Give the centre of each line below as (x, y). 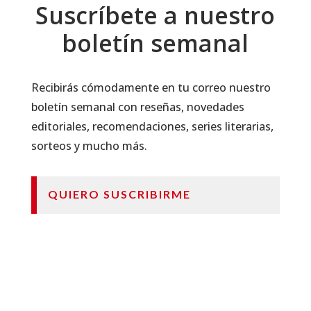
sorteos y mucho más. (89, 146)
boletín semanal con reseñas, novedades (137, 107)
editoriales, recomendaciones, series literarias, (152, 127)
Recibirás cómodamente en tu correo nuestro (151, 88)
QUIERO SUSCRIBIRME (119, 194)
